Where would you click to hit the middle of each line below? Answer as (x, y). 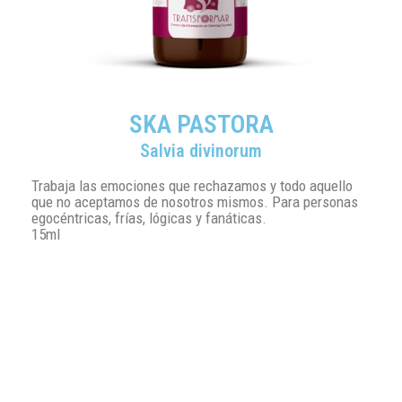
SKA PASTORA (201, 124)
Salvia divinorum (201, 150)
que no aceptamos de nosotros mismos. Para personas (195, 201)
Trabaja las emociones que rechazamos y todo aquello (192, 185)
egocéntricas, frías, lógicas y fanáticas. (149, 218)
